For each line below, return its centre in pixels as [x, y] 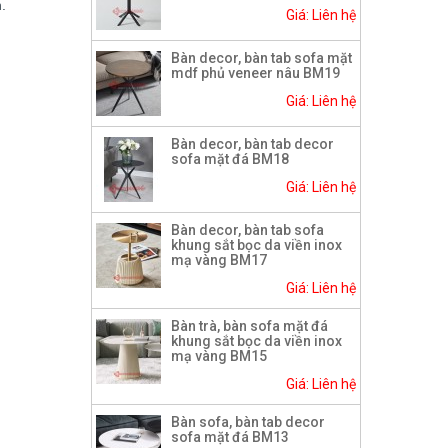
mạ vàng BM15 [219, 356]
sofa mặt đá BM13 [230, 437]
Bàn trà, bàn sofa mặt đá [249, 326]
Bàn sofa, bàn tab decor [248, 422]
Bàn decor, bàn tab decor [252, 144]
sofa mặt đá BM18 [230, 159]
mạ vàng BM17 [219, 260]
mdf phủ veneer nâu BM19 [255, 73]
